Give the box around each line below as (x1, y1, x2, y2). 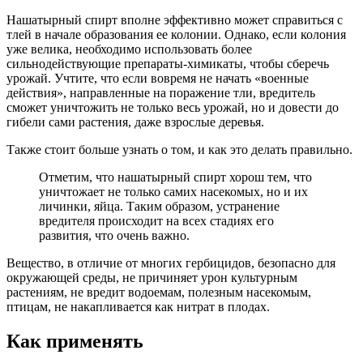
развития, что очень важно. (39, 228, 190, 243)
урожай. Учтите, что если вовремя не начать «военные (6, 71, 309, 86)
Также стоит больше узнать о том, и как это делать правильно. (6, 143, 352, 157)
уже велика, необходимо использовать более (6, 42, 252, 57)
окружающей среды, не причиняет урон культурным (6, 271, 297, 285)
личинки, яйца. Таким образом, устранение (39, 199, 280, 214)
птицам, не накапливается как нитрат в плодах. (6, 300, 270, 314)
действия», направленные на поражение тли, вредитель (6, 86, 315, 100)
